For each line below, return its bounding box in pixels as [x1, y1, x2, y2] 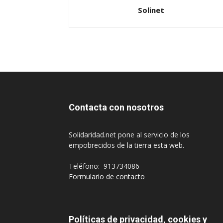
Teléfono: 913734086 [69, 161, 139, 171]
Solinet [138, 4, 164, 15]
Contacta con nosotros [69, 102, 164, 112]
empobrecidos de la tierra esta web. [69, 140, 186, 150]
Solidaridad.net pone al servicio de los [69, 129, 190, 139]
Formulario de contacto [69, 171, 145, 181]
